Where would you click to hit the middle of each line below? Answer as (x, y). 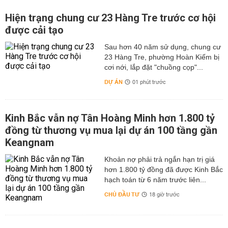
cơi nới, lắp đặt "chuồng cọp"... (153, 67)
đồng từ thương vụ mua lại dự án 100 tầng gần (111, 130)
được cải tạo (34, 30)
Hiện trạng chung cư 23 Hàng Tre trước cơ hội (110, 18)
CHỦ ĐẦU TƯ (122, 195)
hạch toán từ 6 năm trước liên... (155, 180)
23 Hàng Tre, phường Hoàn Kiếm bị (162, 57)
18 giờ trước (164, 195)
